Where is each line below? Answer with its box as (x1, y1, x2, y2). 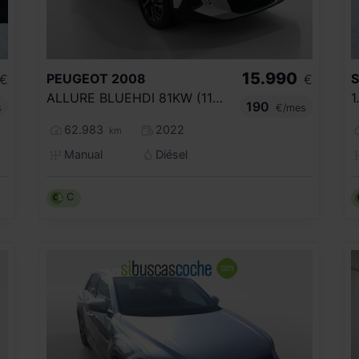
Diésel (152, 147, 188, 161)
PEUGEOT (46, 70, 108, 87)
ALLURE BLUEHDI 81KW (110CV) (212, 89, 223, 106)
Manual (60, 147, 103, 161)
